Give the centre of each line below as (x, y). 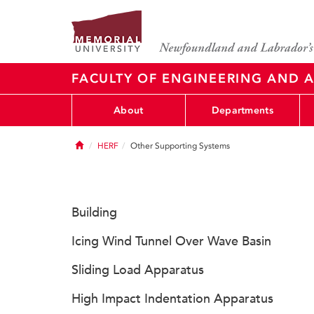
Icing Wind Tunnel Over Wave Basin (171, 241)
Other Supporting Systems (180, 146)
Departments (242, 110)
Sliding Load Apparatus (138, 270)
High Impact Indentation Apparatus (172, 299)
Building (94, 212)
